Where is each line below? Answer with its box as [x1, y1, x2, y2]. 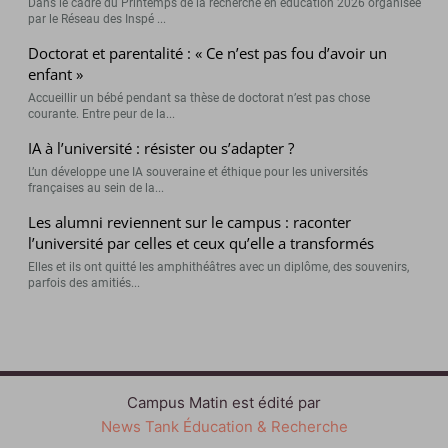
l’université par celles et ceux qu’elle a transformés [28, 232, 375, 253]
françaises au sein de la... [28, 180, 165, 195]
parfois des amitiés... [28, 275, 141, 290]
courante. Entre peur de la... [28, 106, 176, 121]
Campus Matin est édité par [127, 392, 321, 412]
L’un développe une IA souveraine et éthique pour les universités [28, 164, 369, 179]
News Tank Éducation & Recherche [100, 416, 348, 436]
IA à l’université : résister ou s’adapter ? [28, 137, 295, 158]
